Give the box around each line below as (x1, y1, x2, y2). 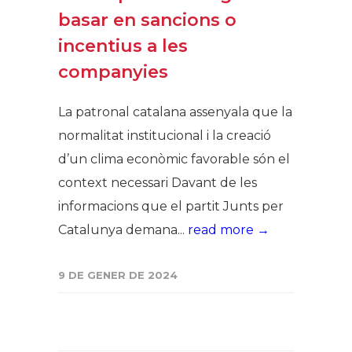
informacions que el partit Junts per (58, 198, 284, 214)
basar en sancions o (58, 9, 236, 31)
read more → (188, 222, 269, 237)
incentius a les (58, 35, 188, 57)
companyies (58, 60, 168, 82)
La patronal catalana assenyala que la (58, 104, 292, 119)
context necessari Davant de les (58, 174, 257, 190)
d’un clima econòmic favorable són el (58, 151, 290, 167)
